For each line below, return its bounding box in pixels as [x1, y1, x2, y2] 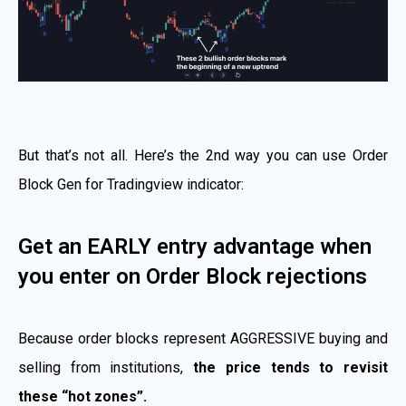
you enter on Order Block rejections [18, 263, 367, 289]
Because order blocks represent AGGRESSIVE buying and [18, 329, 388, 347]
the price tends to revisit [193, 358, 389, 376]
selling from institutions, [18, 358, 194, 376]
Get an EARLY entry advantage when [18, 233, 372, 259]
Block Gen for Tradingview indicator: [18, 175, 244, 193]
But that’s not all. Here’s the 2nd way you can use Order [18, 146, 388, 164]
